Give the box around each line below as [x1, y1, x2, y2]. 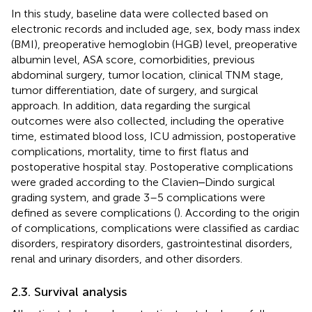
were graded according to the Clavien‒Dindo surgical [11, 175, 275, 189]
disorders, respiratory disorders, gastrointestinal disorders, [11, 236, 292, 250]
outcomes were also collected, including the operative [11, 114, 284, 127]
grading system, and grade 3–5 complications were [11, 190, 265, 204]
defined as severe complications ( [11, 205, 177, 219]
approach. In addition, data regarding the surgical [11, 98, 251, 112]
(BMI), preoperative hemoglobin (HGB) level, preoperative [11, 37, 297, 51]
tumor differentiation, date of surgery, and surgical [11, 83, 258, 97]
